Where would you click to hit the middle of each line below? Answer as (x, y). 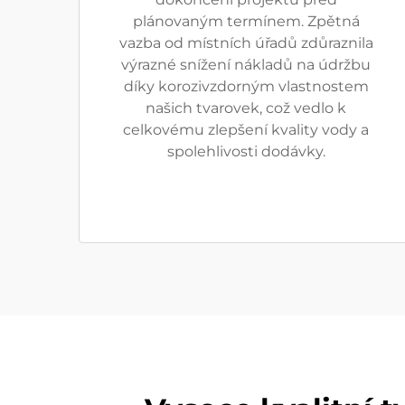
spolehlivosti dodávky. (246, 151)
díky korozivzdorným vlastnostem (246, 86)
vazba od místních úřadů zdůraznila (246, 43)
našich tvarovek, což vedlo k (246, 108)
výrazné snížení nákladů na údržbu (246, 65)
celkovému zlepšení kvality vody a (246, 130)
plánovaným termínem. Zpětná (246, 21)
